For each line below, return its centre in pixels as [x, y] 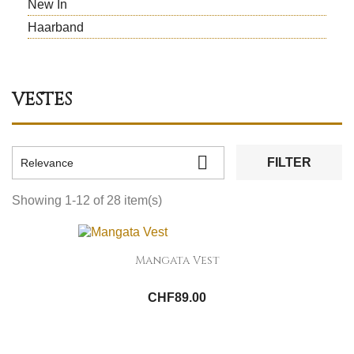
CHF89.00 [177, 298]
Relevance [47, 162]
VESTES [42, 100]
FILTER [289, 162]
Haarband [56, 27]
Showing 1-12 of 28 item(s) [87, 200]
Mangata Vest [177, 261]
